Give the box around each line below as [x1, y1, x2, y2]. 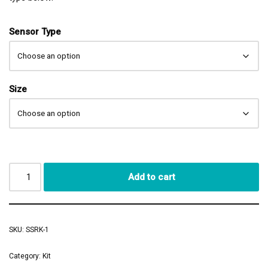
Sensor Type [9, 26, 61, 37]
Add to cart [127, 172, 175, 182]
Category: [9, 252, 42, 260]
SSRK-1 [26, 226, 49, 234]
